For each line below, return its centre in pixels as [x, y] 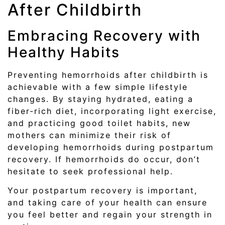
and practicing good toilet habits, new [99, 123]
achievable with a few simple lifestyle [98, 87]
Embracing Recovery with [104, 35]
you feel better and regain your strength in [110, 214]
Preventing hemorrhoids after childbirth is [108, 75]
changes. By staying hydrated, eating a [100, 99]
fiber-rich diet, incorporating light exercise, [112, 111]
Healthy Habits [64, 52]
